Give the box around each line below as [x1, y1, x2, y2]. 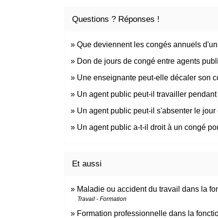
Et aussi [72, 159, 102, 168]
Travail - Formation [77, 195, 127, 202]
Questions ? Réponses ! [72, 14, 160, 24]
